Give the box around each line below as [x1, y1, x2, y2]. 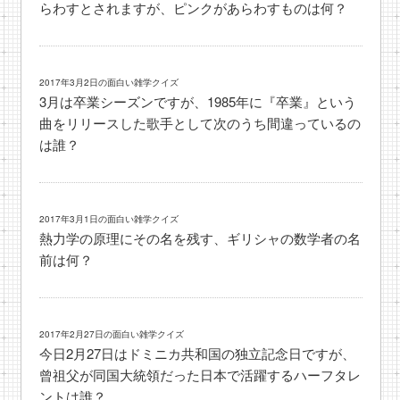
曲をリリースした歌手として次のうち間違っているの [39, 113, 362, 133]
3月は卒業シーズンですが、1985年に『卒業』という [39, 92, 357, 112]
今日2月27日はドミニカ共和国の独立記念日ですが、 [39, 344, 356, 363]
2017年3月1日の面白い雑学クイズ [39, 212, 179, 226]
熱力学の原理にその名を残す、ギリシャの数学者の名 [39, 229, 362, 248]
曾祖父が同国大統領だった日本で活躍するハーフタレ [39, 365, 362, 385]
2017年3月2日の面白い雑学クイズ [39, 76, 179, 89]
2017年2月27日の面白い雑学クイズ [39, 328, 185, 341]
